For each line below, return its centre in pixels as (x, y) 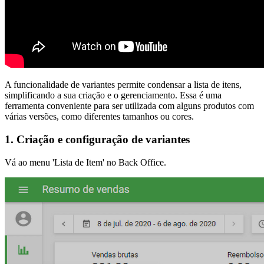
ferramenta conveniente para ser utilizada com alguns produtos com (129, 106)
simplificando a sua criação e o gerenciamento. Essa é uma (113, 95)
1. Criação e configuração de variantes (97, 140)
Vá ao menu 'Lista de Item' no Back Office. (85, 162)
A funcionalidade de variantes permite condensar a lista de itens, (123, 85)
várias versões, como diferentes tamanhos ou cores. (99, 117)
